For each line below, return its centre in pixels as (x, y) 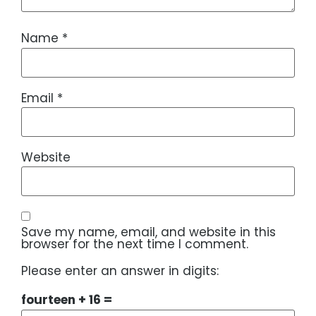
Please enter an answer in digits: (120, 271)
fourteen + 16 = (67, 300)
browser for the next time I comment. (135, 244)
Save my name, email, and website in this (148, 232)
